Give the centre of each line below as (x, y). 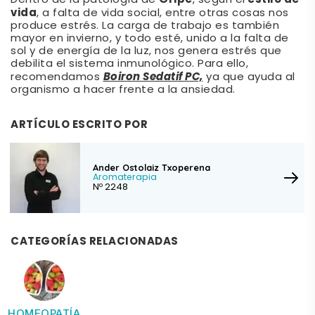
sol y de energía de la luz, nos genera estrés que (146, 51)
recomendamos (57, 77)
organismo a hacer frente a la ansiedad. (123, 90)
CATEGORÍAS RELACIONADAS (95, 242)
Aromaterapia (125, 178)
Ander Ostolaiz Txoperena (152, 168)
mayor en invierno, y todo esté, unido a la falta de (150, 39)
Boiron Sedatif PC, (153, 77)
